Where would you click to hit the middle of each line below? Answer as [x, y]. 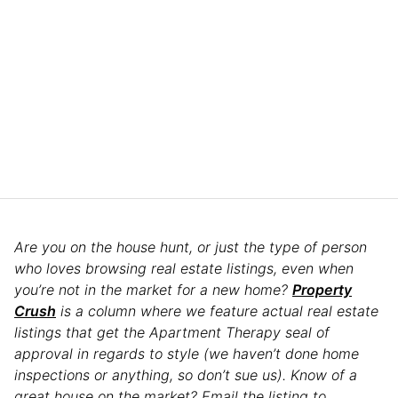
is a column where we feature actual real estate [217, 310]
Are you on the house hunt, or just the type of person [191, 247]
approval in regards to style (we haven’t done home [187, 353]
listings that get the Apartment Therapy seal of [172, 332]
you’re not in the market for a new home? [153, 289]
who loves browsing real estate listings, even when [184, 268]
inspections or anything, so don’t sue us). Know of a [186, 374]
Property [322, 289]
